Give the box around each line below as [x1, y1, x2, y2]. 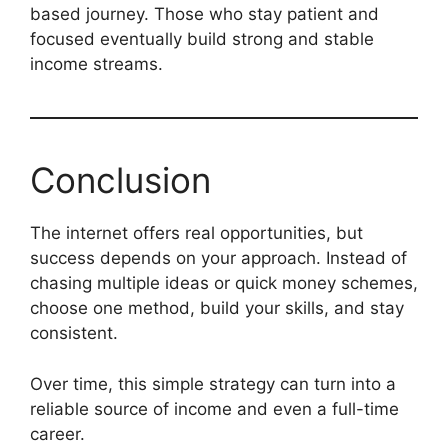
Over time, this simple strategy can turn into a [30, 373, 396, 394]
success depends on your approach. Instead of [30, 248, 407, 269]
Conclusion [30, 159, 211, 202]
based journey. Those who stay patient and [30, 4, 379, 25]
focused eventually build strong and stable [30, 29, 374, 50]
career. [30, 423, 85, 444]
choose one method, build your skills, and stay [30, 298, 404, 319]
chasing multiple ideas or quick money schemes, [30, 273, 418, 294]
